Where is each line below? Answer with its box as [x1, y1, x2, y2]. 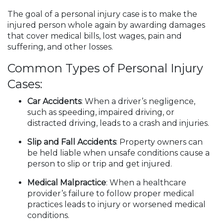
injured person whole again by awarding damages [7, 20, 205, 30]
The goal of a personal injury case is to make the [7, 9, 197, 19]
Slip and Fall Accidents [27, 137, 116, 147]
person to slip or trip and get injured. [27, 159, 172, 168]
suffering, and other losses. [7, 42, 113, 52]
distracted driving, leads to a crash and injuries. [27, 118, 209, 128]
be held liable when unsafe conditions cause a [27, 148, 210, 158]
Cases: [7, 77, 42, 91]
